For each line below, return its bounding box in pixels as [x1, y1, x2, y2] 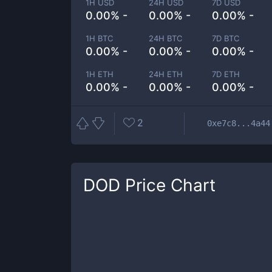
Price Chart [120, 175, 216, 195]
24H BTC [149, 33, 183, 43]
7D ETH [212, 69, 240, 79]
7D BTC [212, 33, 240, 43]
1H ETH [86, 69, 114, 79]
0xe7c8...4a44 [207, 118, 270, 128]
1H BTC [86, 33, 113, 43]
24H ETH [149, 69, 183, 79]
